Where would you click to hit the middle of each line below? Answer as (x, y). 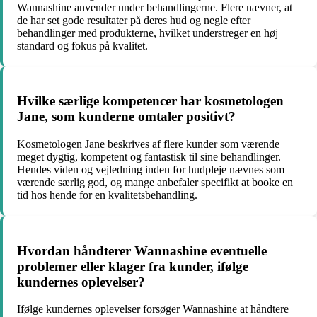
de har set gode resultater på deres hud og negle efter (134, 20)
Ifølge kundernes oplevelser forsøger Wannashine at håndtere (153, 309)
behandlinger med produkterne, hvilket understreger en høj (148, 33)
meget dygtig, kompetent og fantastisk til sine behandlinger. (149, 157)
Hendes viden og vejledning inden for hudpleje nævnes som (151, 170)
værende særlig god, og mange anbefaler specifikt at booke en (155, 183)
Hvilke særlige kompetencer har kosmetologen (150, 101)
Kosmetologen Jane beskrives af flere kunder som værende (148, 144)
